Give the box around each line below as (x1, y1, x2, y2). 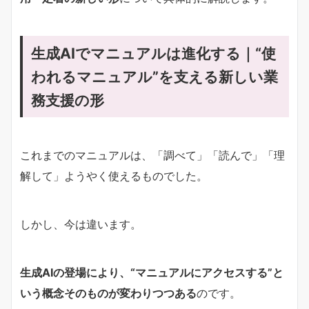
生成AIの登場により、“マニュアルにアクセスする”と (20, 266, 283, 279)
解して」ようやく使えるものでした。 (20, 169, 208, 183)
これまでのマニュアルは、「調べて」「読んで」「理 (20, 148, 285, 162)
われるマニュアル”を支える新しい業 (31, 68, 278, 86)
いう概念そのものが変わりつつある (20, 286, 197, 300)
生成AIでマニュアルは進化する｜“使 (31, 44, 276, 62)
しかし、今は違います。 (20, 217, 141, 231)
